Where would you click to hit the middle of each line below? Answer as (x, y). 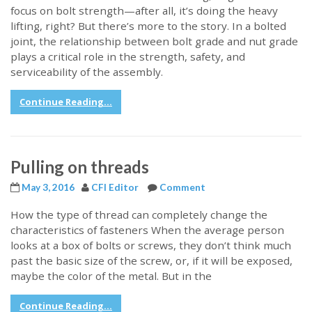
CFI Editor (115, 188)
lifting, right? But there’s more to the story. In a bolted (148, 25)
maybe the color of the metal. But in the (111, 276)
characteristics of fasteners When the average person (147, 230)
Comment (182, 188)
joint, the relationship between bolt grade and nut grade (154, 41)
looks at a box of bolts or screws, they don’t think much (151, 245)
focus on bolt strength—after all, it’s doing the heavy (144, 10)
